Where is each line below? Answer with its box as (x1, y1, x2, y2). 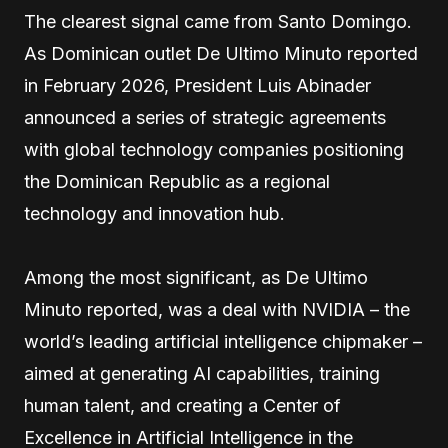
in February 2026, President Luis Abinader (24, 75, 371, 97)
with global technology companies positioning (24, 139, 404, 161)
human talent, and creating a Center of (24, 395, 341, 417)
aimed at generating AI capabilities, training (24, 363, 380, 385)
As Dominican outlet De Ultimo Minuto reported (24, 43, 418, 65)
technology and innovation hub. (24, 203, 285, 225)
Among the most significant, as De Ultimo (24, 267, 368, 289)
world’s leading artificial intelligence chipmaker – (24, 331, 422, 353)
